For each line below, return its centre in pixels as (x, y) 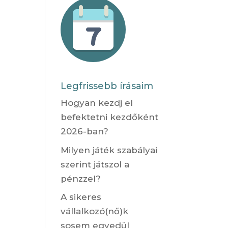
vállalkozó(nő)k (95, 211)
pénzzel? (81, 178)
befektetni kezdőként (110, 117)
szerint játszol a (95, 164)
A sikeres (81, 197)
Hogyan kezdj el (97, 103)
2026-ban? (85, 132)
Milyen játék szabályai (109, 150)
